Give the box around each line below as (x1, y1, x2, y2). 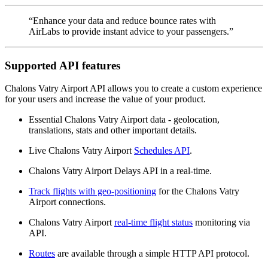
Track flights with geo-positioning (29, 186, 156, 197)
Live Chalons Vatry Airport (29, 145, 134, 156)
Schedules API (134, 145, 190, 156)
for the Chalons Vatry (156, 186, 239, 197)
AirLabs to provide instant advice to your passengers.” (29, 26, 233, 36)
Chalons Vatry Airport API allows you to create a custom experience (5, 83, 262, 94)
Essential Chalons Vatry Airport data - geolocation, (29, 114, 220, 125)
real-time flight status (114, 217, 193, 228)
